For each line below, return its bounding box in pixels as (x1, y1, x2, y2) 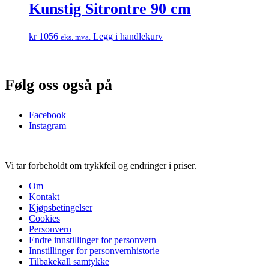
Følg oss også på (5, 76, 112, 94)
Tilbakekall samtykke (29, 256, 109, 267)
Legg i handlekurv (93, 31, 163, 41)
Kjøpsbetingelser (29, 202, 92, 213)
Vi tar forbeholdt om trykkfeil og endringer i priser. (5, 160, 196, 171)
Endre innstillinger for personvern (29, 234, 156, 245)
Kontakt (29, 191, 59, 202)
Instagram (29, 120, 66, 131)
